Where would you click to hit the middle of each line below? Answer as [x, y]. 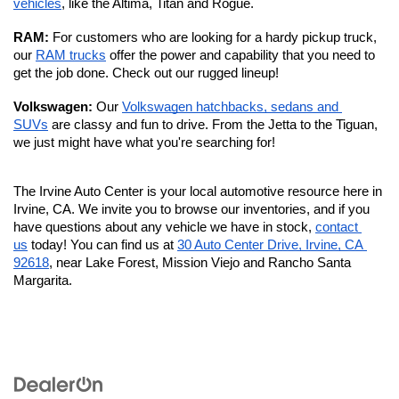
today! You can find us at [102, 245]
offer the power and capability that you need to [240, 55]
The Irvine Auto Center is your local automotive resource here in [198, 191]
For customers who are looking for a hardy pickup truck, [215, 37]
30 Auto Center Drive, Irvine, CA [270, 245]
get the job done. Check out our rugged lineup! [146, 73]
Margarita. [45, 281]
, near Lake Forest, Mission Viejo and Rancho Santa [200, 263]
